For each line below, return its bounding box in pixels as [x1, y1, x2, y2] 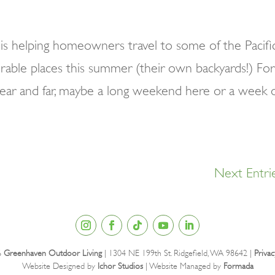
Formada [223, 260, 254, 271]
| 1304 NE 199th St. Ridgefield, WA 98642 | [102, 247, 254, 258]
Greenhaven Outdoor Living [4, 247, 102, 258]
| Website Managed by [142, 260, 223, 271]
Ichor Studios [97, 260, 143, 271]
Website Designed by [21, 260, 98, 271]
